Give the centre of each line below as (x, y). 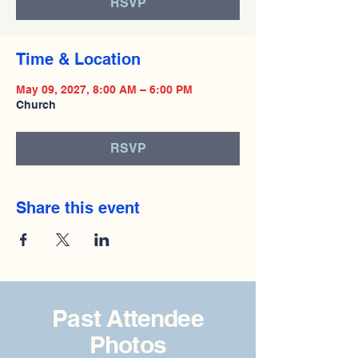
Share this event (78, 208)
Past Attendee (128, 318)
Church (36, 105)
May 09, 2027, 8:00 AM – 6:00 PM (104, 89)
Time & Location (78, 59)
